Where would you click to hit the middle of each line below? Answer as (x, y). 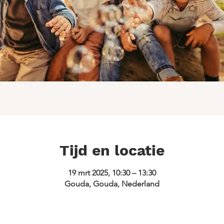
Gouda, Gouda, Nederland (112, 184)
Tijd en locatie (112, 150)
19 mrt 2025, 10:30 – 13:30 (112, 173)
